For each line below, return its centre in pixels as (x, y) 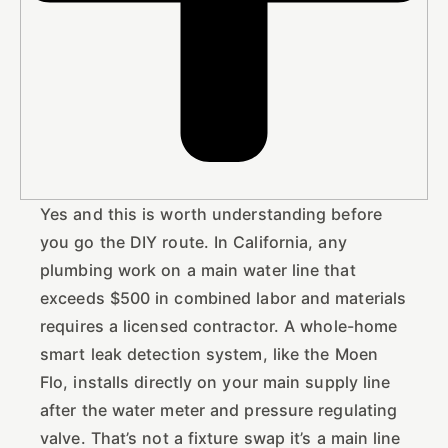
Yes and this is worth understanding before (211, 213)
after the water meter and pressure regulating (219, 409)
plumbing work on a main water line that (198, 269)
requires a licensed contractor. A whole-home (219, 325)
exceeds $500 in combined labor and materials (223, 297)
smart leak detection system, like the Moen (209, 353)
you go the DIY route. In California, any (193, 241)
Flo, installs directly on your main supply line (215, 381)
